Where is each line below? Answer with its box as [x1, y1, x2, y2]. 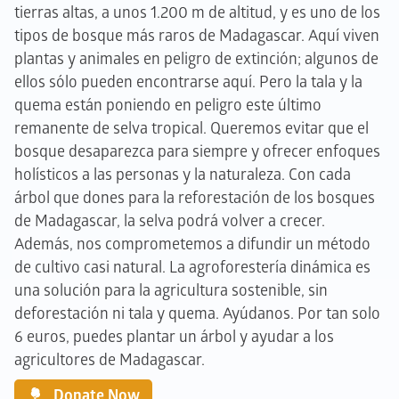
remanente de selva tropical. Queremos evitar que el [14, 119, 369, 138]
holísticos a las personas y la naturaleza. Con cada [14, 166, 351, 184]
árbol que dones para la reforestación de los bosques [14, 189, 375, 208]
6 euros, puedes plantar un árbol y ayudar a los [14, 328, 334, 346]
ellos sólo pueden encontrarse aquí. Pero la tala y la [14, 73, 362, 92]
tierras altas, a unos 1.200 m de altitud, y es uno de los [14, 4, 380, 22]
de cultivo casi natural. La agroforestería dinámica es [14, 258, 370, 277]
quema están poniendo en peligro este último [14, 96, 322, 115]
